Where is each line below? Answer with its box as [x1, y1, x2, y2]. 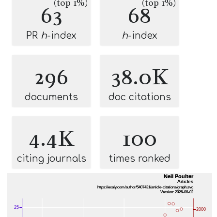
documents [25, 92, 78, 102]
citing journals [16, 154, 86, 164]
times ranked [108, 154, 170, 164]
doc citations [108, 92, 171, 102]
